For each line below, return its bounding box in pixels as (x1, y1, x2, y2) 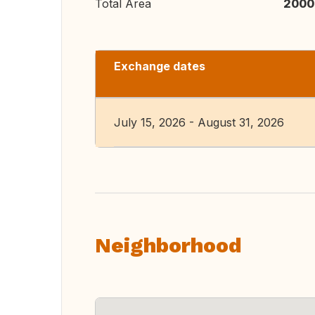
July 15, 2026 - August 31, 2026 (114, 115, 284, 129)
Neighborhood (95, 233, 242, 257)
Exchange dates (114, 59, 205, 73)
